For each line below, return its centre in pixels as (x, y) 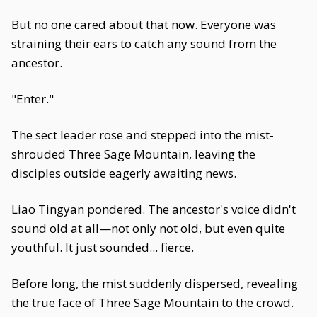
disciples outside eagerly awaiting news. (124, 173)
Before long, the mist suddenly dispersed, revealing (155, 283)
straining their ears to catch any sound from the (144, 44)
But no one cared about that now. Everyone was (144, 24)
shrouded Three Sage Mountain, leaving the (133, 154)
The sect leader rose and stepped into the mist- (143, 135)
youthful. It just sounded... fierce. (103, 247)
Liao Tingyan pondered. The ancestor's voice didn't (154, 209)
